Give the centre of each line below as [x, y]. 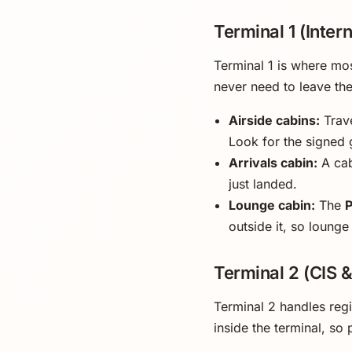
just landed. [263, 183]
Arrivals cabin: [273, 162]
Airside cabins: [275, 120]
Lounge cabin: [272, 205]
